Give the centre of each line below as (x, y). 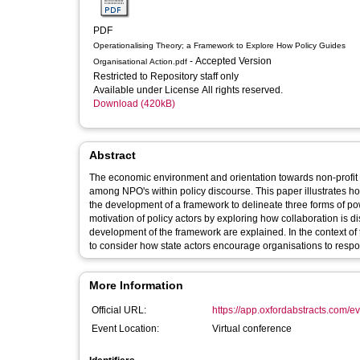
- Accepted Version (232, 61)
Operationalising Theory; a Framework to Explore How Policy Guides (219, 45)
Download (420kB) (134, 104)
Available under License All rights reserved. (189, 90)
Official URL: (119, 310)
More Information (136, 285)
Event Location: (125, 329)
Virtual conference (252, 329)
